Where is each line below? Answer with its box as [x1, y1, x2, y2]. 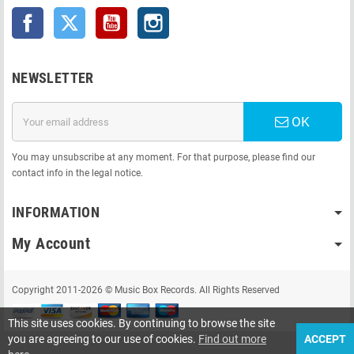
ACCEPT [304, 333, 346, 345]
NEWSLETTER [12, 70, 94, 87]
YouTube [127, 9, 167, 21]
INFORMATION [12, 204, 100, 221]
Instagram [169, 9, 215, 21]
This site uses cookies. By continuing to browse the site [8, 317, 275, 330]
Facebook [43, 9, 88, 21]
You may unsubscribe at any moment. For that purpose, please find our [12, 152, 315, 164]
